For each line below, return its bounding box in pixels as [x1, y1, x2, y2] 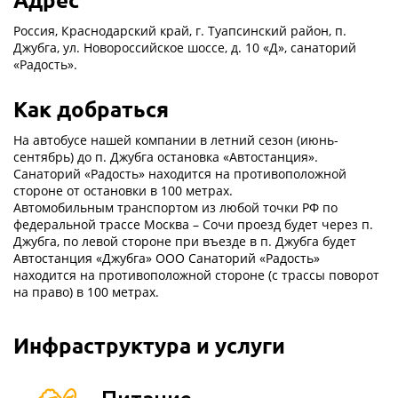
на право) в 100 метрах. [13, 283, 159, 300]
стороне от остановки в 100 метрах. [13, 182, 236, 199]
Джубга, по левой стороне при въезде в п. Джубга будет [13, 233, 356, 250]
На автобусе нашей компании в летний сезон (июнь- [13, 131, 338, 148]
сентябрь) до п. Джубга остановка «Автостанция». [13, 148, 318, 165]
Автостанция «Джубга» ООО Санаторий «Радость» [13, 250, 320, 267]
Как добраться [13, 95, 169, 123]
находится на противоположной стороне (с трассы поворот [13, 267, 379, 283]
